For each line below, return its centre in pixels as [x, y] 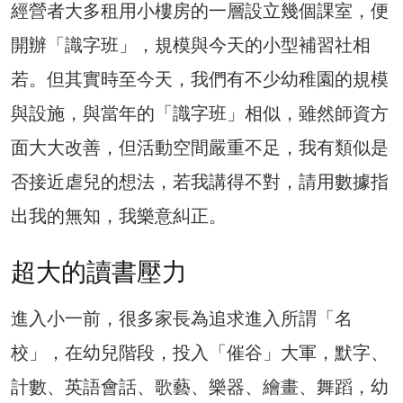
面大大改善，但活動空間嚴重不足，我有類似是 [200, 147]
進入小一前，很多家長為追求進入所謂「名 [182, 318]
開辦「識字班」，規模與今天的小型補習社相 [191, 45]
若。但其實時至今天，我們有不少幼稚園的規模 [200, 79]
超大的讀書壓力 [99, 272]
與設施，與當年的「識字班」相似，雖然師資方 [200, 113]
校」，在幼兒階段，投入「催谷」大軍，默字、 [200, 352]
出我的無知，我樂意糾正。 [119, 215]
